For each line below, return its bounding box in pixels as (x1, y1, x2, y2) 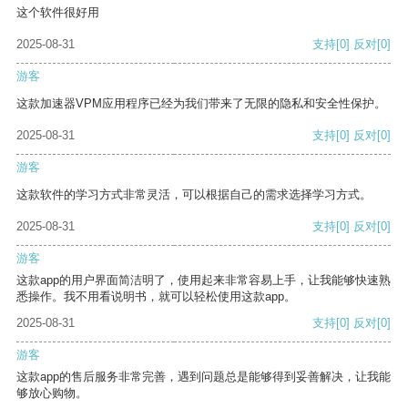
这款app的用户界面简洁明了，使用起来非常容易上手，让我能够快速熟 (16, 273, 391, 288)
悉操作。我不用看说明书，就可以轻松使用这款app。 (16, 290, 296, 304)
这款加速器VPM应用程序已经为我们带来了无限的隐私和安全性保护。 (16, 97, 386, 111)
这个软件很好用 (16, 5, 99, 20)
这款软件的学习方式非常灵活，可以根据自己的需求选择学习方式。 (16, 188, 372, 202)
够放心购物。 (16, 386, 87, 401)
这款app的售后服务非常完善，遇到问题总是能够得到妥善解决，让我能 (16, 370, 391, 384)
